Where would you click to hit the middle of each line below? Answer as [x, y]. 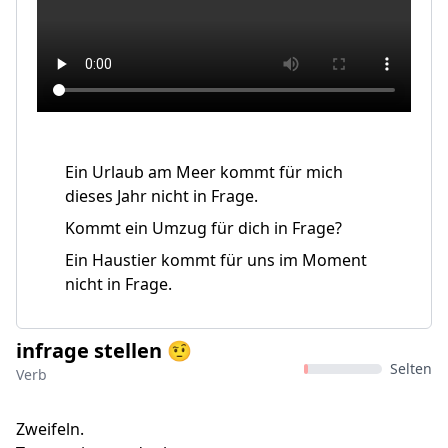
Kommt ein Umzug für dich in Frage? [203, 228]
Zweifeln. [50, 429]
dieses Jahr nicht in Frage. [161, 196]
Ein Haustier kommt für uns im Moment [216, 260]
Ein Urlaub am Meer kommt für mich [204, 172]
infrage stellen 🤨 [104, 350]
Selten [411, 368]
